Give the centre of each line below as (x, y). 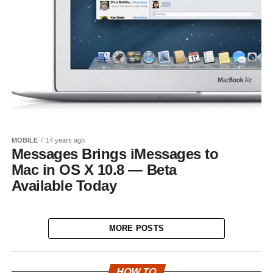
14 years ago (65, 140)
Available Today (64, 185)
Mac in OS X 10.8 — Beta (94, 169)
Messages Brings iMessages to (115, 154)
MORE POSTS (136, 228)
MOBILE (24, 140)
